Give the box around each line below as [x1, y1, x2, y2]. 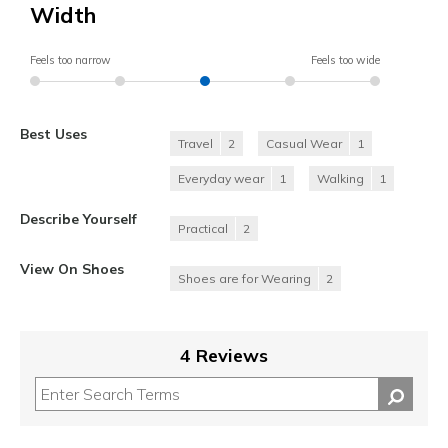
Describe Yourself [20, 210, 137, 228]
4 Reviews [180, 344, 268, 368]
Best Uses [20, 125, 87, 143]
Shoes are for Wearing [178, 271, 311, 287]
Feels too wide [311, 53, 380, 68]
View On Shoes [20, 260, 124, 278]
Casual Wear [266, 136, 342, 152]
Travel [178, 136, 213, 152]
